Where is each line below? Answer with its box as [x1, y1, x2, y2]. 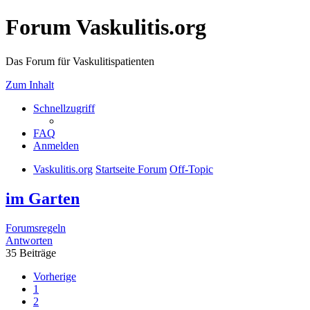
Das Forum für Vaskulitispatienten [6, 55, 154, 67]
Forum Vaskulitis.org [6, 15, 206, 40]
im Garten [6, 189, 80, 208]
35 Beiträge [6, 246, 56, 259]
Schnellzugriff [33, 102, 95, 114]
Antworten [6, 234, 53, 246]
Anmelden [33, 139, 79, 152]
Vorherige [33, 270, 76, 282]
